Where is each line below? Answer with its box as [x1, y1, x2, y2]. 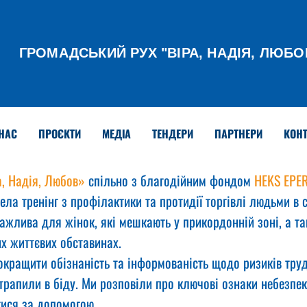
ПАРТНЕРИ [214, 125, 262, 142]
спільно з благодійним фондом [85, 170, 254, 191]
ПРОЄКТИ [38, 125, 81, 142]
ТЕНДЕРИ [151, 125, 193, 142]
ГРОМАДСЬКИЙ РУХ [19, 45, 162, 60]
